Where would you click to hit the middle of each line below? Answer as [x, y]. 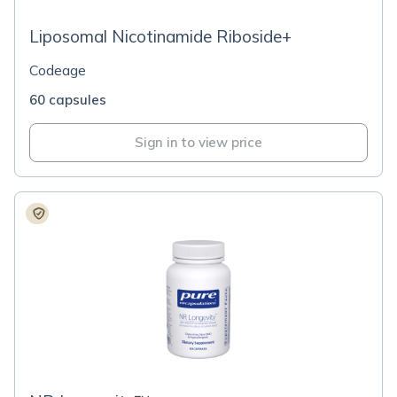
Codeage [58, 70]
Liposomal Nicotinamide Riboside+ [160, 36]
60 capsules [68, 100]
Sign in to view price [198, 142]
